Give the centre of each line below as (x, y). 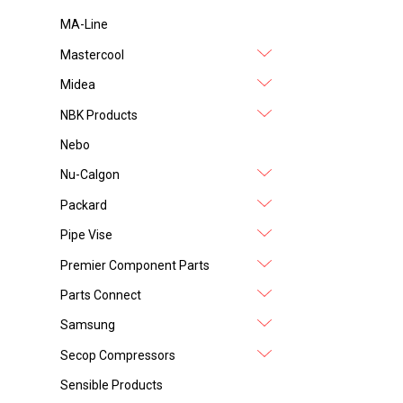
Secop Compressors (118, 355)
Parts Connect (101, 295)
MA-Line (85, 25)
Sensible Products (112, 385)
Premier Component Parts (135, 265)
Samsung (88, 325)
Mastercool (93, 54)
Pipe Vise (87, 235)
